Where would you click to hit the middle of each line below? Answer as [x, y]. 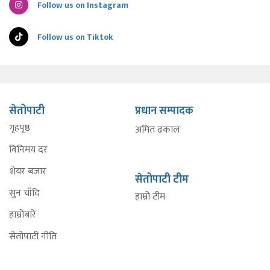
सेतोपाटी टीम [162, 179]
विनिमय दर [28, 149]
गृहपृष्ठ [20, 128]
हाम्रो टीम [150, 196]
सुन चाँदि [24, 193]
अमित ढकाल [157, 130]
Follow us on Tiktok [75, 37]
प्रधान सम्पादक [164, 111]
